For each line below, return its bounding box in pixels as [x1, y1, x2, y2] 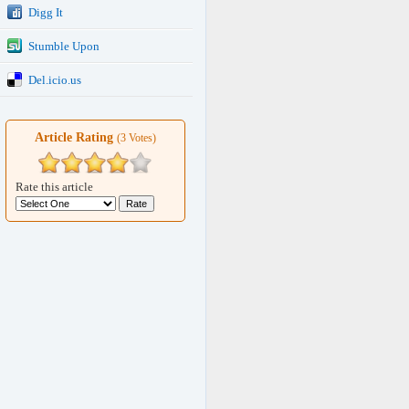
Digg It [28, 5, 63, 19]
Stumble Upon [28, 39, 100, 53]
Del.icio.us [28, 73, 81, 87]
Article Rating [35, 131, 117, 144]
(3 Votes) [117, 131, 156, 144]
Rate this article [16, 180, 93, 194]
